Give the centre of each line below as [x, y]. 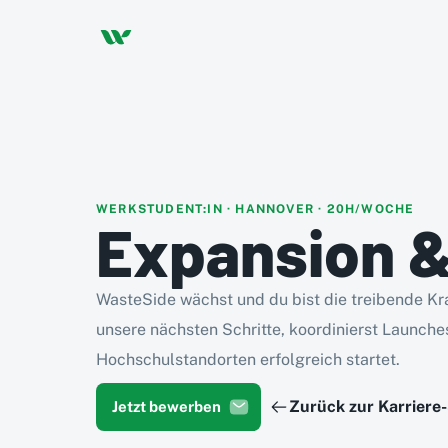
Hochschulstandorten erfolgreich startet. [248, 359]
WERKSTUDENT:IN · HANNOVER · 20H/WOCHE [255, 209]
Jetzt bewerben [166, 406]
